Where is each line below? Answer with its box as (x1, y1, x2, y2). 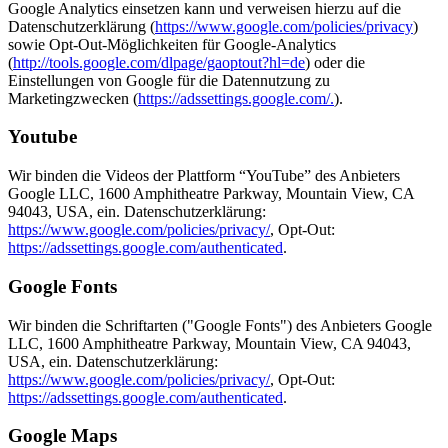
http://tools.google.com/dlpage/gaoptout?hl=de (13, 53, 305, 71)
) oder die (305, 53, 365, 71)
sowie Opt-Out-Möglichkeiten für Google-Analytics (8, 35, 336, 53)
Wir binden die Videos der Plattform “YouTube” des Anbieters (8, 167, 400, 185)
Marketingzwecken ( (8, 89, 138, 107)
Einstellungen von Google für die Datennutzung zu (8, 71, 330, 89)
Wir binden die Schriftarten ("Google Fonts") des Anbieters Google (8, 316, 432, 334)
